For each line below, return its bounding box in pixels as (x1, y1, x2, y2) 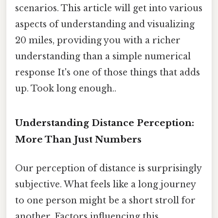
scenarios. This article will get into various (15, 2, 202, 14)
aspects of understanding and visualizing (15, 18, 195, 30)
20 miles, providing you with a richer (15, 35, 181, 46)
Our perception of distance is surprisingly (15, 163, 201, 174)
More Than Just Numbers (15, 133, 142, 145)
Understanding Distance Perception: (15, 117, 194, 128)
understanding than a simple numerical (15, 51, 191, 62)
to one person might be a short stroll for (15, 195, 196, 206)
